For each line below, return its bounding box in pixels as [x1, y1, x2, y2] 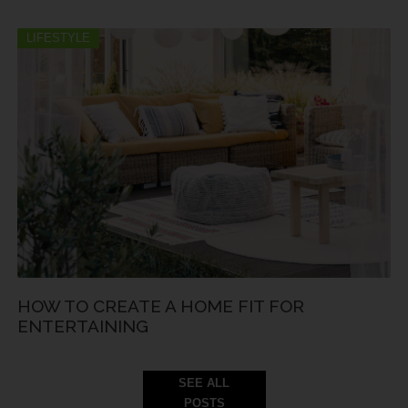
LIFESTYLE [26, 31, 90, 46]
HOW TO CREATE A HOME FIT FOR [17, 295, 304, 316]
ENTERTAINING [17, 315, 148, 336]
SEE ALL [178, 375, 229, 390]
